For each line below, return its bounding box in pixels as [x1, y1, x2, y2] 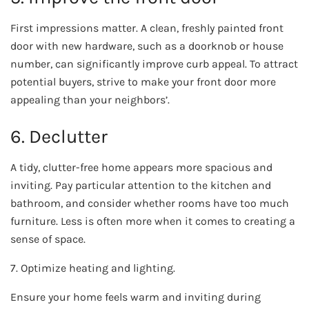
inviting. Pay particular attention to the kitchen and [10, 179, 271, 192]
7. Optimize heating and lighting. [10, 261, 175, 275]
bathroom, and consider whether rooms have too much [10, 197, 289, 210]
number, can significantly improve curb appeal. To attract [10, 57, 298, 70]
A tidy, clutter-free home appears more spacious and [10, 161, 272, 175]
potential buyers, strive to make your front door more [10, 74, 276, 88]
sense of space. [10, 232, 86, 246]
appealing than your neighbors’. [10, 92, 170, 106]
